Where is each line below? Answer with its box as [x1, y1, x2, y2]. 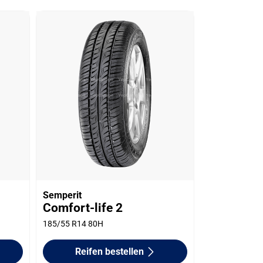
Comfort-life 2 [43, 200, 123, 215]
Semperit [43, 189, 82, 201]
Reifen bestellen [75, 245, 144, 257]
